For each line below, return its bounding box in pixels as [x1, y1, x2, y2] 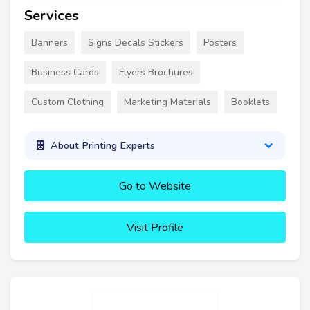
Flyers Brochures [119, 65, 193, 79]
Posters [203, 35, 237, 49]
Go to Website [119, 178, 191, 194]
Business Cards [31, 65, 99, 79]
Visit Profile [127, 219, 183, 235]
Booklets [231, 95, 270, 109]
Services [24, 6, 79, 25]
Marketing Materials [124, 95, 211, 109]
